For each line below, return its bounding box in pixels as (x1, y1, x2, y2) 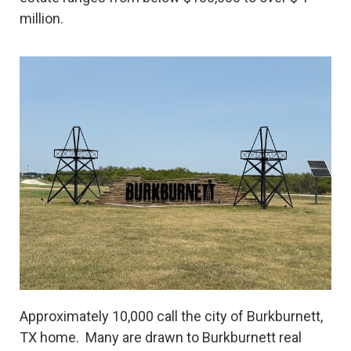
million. (20, 10, 63, 27)
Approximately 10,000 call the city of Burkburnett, (20, 308, 323, 325)
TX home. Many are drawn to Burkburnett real (20, 329, 302, 346)
